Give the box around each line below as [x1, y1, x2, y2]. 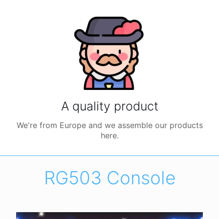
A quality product [61, 99, 158, 113]
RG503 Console [44, 167, 175, 189]
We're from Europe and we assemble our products [16, 120, 203, 130]
